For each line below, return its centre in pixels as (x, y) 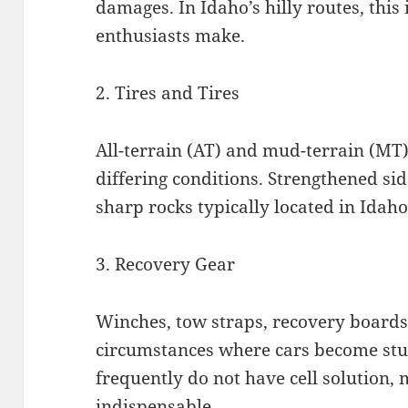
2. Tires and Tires (168, 92)
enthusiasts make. (171, 35)
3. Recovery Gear (166, 264)
